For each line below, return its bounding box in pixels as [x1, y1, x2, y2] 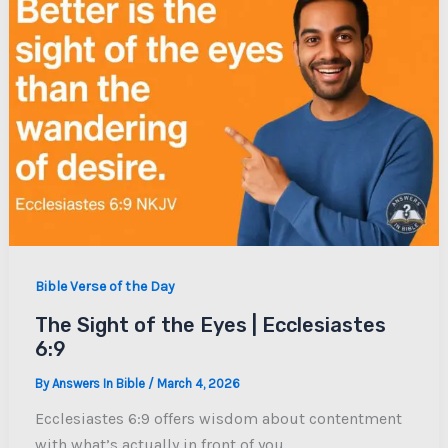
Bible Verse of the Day [34, 278, 175, 296]
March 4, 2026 [156, 376, 240, 392]
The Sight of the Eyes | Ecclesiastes [34, 313, 386, 338]
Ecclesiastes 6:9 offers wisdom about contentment [34, 409, 402, 429]
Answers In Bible [51, 376, 148, 392]
